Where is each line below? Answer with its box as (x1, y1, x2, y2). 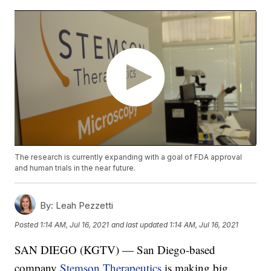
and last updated (111, 220, 168, 229)
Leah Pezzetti (53, 200, 114, 212)
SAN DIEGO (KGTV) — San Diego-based (15, 242, 216, 258)
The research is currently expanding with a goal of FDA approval (15, 152, 243, 162)
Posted (15, 220, 41, 229)
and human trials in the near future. (15, 163, 136, 173)
